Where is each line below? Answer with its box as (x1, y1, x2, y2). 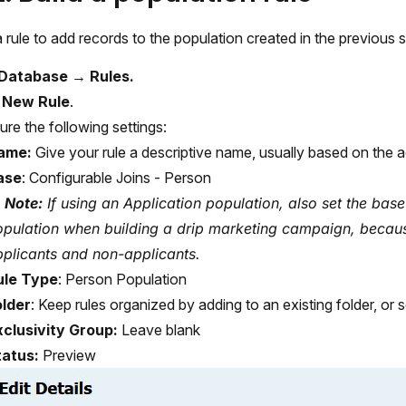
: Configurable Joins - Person (22, 169, 211, 187)
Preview (43, 346, 96, 364)
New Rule (2, 92, 70, 111)
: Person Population (58, 270, 187, 288)
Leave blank (118, 321, 200, 339)
